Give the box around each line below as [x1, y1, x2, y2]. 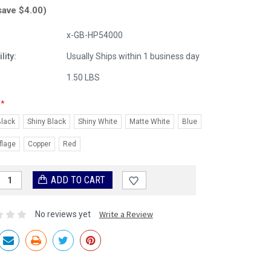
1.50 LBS [66, 72, 100, 82]
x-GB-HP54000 [66, 30, 123, 40]
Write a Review [99, 209, 153, 220]
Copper [27, 139, 51, 148]
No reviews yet [34, 209, 91, 220]
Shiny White [77, 117, 117, 126]
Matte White [129, 117, 170, 126]
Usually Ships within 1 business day [66, 51, 200, 61]
